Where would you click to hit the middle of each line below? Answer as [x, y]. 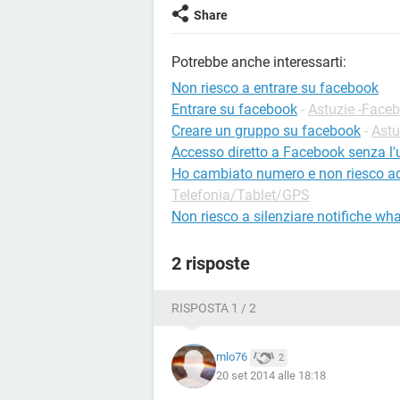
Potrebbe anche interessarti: [259, 62]
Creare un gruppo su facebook [266, 131]
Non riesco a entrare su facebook [275, 88]
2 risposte [211, 263]
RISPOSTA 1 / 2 [214, 308]
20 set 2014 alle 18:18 [271, 375]
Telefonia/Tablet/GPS [241, 195]
